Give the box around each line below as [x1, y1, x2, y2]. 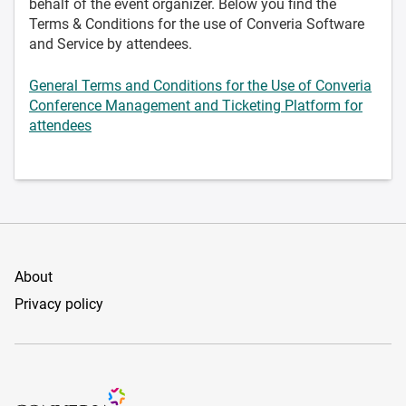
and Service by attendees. [29, 34, 192, 53]
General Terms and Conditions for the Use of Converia [29, 76, 372, 94]
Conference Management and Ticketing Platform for [29, 96, 362, 114]
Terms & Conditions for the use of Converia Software [29, 14, 364, 33]
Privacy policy [14, 295, 103, 313]
